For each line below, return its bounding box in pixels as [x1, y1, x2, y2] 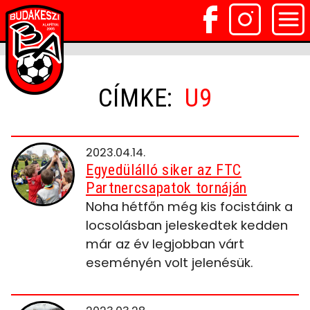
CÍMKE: [98, 83, 179, 113]
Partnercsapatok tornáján [86, 179, 247, 197]
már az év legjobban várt [86, 235, 244, 253]
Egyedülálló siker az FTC [86, 161, 241, 179]
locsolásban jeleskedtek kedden [86, 217, 288, 234]
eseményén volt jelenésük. [86, 254, 253, 271]
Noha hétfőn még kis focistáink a [86, 198, 293, 215]
